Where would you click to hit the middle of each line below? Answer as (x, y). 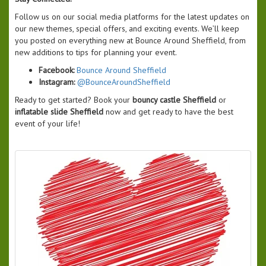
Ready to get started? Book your (74, 100)
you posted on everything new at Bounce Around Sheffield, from (130, 41)
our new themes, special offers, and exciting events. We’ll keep (127, 29)
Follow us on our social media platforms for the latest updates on (132, 17)
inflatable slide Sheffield (59, 112)
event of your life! (47, 124)
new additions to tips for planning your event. (96, 53)
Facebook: (56, 70)
